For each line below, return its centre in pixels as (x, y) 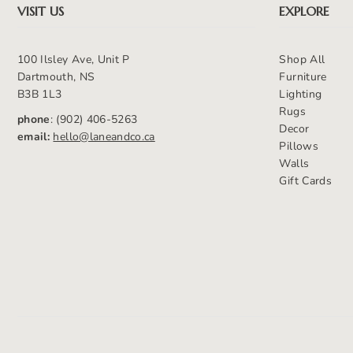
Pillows (299, 146)
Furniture (303, 76)
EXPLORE (305, 11)
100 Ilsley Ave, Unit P (74, 59)
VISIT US (41, 11)
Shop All (302, 59)
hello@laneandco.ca (104, 136)
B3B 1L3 (40, 94)
